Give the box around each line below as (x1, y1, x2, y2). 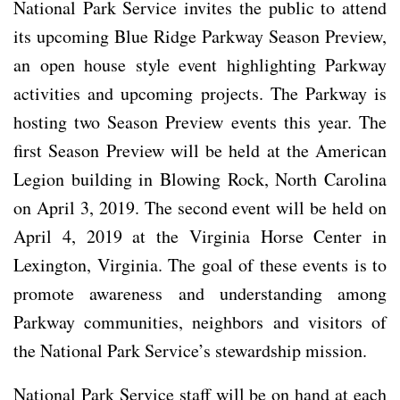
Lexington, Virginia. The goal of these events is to (13, 252, 387, 277)
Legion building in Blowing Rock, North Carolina (13, 166, 387, 191)
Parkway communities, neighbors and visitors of (13, 309, 387, 334)
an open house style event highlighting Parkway (13, 52, 387, 77)
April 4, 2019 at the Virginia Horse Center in (13, 223, 387, 248)
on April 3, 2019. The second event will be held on (13, 195, 387, 220)
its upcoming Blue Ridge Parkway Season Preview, (13, 23, 387, 48)
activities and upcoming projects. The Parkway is (13, 80, 387, 105)
